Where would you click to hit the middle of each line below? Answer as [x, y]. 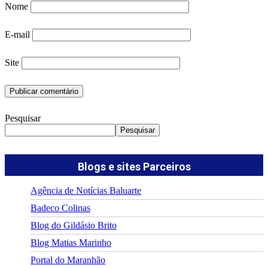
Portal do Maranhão [68, 260]
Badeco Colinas [61, 208]
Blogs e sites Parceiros [134, 166]
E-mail [17, 34]
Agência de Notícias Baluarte [86, 190]
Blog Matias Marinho [71, 242]
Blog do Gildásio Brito [74, 225]
